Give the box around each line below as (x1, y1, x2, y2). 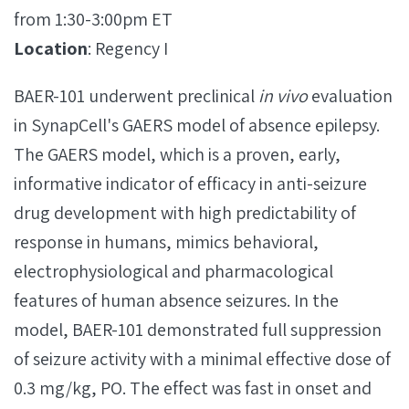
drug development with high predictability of (14, 201, 356, 225)
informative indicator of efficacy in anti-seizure (14, 172, 367, 195)
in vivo (258, 84, 308, 108)
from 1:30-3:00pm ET (14, 7, 173, 31)
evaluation (308, 84, 393, 108)
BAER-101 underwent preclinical (14, 84, 258, 108)
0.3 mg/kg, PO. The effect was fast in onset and (14, 376, 372, 400)
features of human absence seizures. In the (14, 288, 339, 312)
